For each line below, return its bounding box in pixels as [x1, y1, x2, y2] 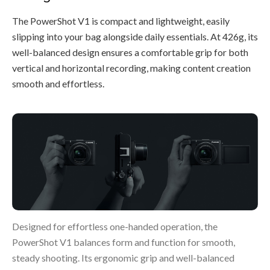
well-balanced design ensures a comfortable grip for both [12, 46, 248, 58]
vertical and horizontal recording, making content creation [12, 62, 251, 74]
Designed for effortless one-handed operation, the [12, 220, 218, 232]
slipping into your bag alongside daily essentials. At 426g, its [12, 31, 258, 43]
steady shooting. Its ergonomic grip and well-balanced [12, 251, 234, 263]
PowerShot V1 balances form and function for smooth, [12, 236, 235, 248]
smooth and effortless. [12, 78, 104, 90]
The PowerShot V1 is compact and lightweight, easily [12, 15, 230, 27]
